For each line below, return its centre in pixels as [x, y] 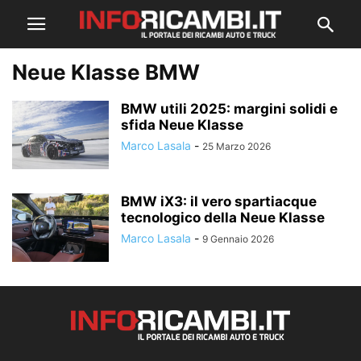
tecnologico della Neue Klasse [223, 218]
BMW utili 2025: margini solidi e [229, 109]
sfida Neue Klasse [182, 125]
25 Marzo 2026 [237, 146]
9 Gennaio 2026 [238, 239]
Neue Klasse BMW [106, 72]
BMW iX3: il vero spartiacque [219, 201]
